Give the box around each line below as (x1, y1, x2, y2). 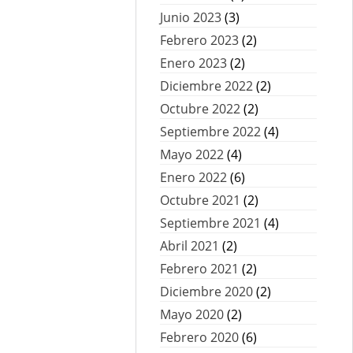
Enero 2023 (160, 54, 227, 72)
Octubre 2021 (160, 191, 240, 209)
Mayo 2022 (160, 145, 224, 163)
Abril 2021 (160, 236, 219, 255)
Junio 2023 (160, 8, 221, 26)
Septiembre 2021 (160, 214, 261, 232)
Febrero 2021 (160, 259, 239, 277)
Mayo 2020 (160, 305, 224, 323)
